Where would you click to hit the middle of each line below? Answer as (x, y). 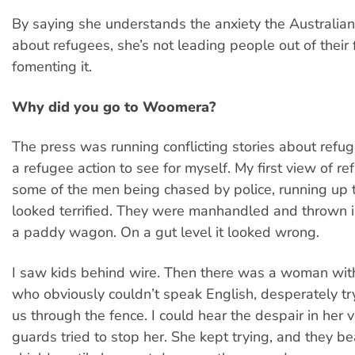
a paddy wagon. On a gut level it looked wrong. (166, 233)
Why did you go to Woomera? (114, 107)
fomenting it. (52, 67)
